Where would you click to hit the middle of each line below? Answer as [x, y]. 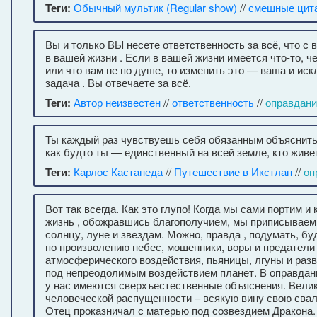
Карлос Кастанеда [118, 172]
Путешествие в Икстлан [233, 172]
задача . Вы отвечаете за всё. [118, 82]
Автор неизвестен [117, 102]
